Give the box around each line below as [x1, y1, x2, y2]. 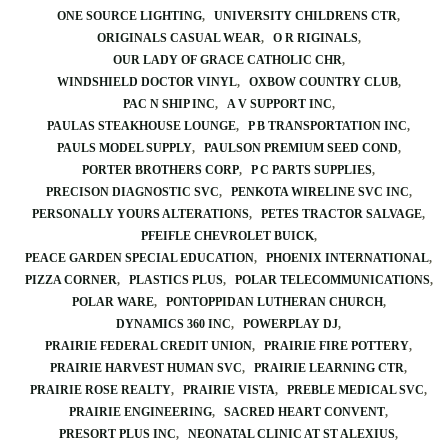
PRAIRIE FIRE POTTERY [264, 339, 409, 353]
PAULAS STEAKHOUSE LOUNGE [47, 119, 236, 133]
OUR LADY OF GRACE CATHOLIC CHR [112, 53, 342, 67]
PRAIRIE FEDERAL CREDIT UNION [45, 339, 252, 353]
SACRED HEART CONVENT [224, 405, 385, 419]
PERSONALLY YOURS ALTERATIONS [32, 207, 249, 221]
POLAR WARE [71, 295, 154, 309]
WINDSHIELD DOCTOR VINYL [56, 75, 237, 89]
